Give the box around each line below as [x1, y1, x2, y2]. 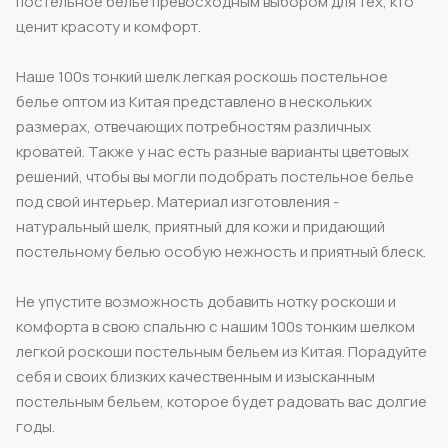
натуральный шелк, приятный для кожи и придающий [16, 215, 385, 237]
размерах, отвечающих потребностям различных [16, 115, 371, 137]
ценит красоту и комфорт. [16, 15, 201, 37]
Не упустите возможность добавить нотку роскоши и [16, 290, 396, 312]
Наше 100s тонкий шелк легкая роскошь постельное [16, 65, 388, 87]
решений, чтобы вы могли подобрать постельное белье [16, 165, 414, 187]
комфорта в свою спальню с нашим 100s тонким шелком [16, 315, 415, 337]
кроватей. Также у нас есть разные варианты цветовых [16, 140, 409, 162]
